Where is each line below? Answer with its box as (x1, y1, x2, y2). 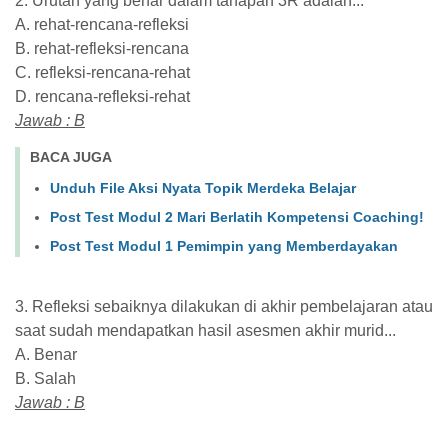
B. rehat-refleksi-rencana (15, 40, 189, 58)
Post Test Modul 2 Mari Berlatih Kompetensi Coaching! (50, 208, 424, 225)
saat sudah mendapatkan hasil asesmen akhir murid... (15, 321, 396, 339)
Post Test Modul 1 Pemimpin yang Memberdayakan (50, 237, 398, 254)
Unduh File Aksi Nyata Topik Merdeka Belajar (50, 179, 356, 196)
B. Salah (15, 369, 76, 387)
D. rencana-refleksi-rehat (15, 88, 190, 106)
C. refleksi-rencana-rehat (15, 64, 190, 82)
